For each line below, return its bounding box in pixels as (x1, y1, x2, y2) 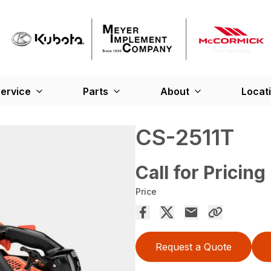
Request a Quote (155, 241, 232, 253)
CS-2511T (135, 124, 234, 151)
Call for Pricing (135, 162, 266, 184)
